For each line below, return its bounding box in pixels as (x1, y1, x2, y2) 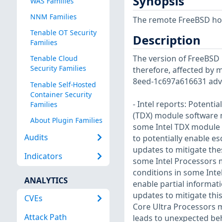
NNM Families (30, 12, 77, 22)
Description (132, 32, 201, 48)
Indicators (24, 151, 62, 162)
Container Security (30, 89, 92, 99)
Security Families (30, 63, 86, 73)
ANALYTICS (24, 174, 68, 186)
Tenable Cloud (30, 54, 78, 63)
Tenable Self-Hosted (30, 79, 96, 89)
